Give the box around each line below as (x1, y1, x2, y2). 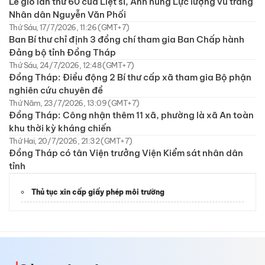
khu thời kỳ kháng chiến (9, 122, 111, 134)
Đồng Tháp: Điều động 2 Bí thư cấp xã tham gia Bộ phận (9, 71, 251, 83)
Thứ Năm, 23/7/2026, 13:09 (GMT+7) (9, 98, 140, 108)
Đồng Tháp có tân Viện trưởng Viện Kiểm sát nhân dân (9, 147, 243, 159)
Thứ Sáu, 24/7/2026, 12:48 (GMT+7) (9, 60, 134, 70)
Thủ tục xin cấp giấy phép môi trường (31, 187, 164, 196)
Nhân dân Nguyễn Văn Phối (9, 8, 126, 20)
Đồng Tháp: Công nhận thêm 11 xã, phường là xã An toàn (9, 109, 254, 121)
